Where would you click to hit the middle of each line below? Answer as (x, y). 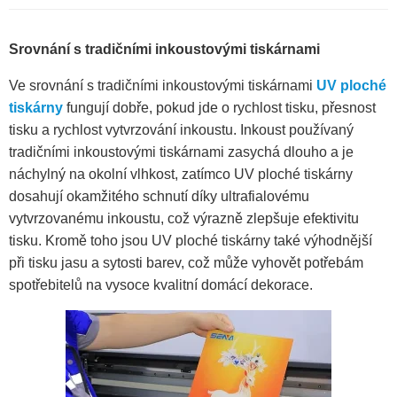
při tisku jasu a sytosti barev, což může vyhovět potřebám (186, 263)
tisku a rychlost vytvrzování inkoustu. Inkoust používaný (181, 130)
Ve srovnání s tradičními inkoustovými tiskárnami (163, 86)
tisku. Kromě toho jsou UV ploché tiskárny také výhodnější (191, 241)
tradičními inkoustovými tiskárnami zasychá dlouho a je (181, 152)
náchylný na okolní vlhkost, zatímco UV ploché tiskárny (181, 175)
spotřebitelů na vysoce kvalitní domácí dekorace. (161, 285)
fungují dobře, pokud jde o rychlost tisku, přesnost (219, 108)
